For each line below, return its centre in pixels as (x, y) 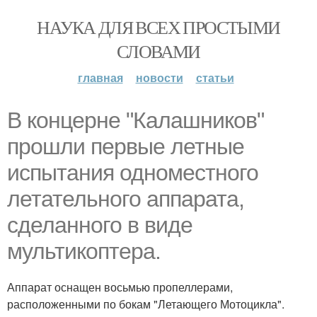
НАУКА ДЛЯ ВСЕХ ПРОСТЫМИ (158, 27)
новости (159, 77)
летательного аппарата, (126, 199)
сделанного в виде (100, 225)
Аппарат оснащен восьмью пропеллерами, (120, 287)
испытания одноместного (133, 173)
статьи (215, 77)
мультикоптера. (84, 251)
